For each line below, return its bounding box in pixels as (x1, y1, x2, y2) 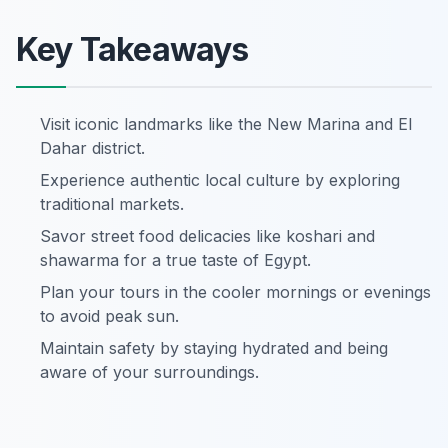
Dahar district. (40, 138, 145, 159)
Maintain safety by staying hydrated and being (40, 338, 388, 359)
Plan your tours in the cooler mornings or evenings (40, 282, 431, 303)
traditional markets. (40, 194, 184, 215)
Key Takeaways (16, 30, 249, 70)
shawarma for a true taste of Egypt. (40, 250, 311, 271)
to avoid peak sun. (40, 306, 179, 327)
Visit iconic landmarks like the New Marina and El (40, 114, 412, 135)
